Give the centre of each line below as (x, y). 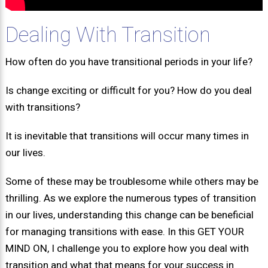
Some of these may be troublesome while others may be (132, 182)
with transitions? (42, 108)
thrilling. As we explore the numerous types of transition (130, 199)
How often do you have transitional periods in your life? (129, 62)
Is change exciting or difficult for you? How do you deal (128, 91)
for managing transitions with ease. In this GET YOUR (124, 232)
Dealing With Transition (108, 36)
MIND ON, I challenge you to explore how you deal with (127, 249)
